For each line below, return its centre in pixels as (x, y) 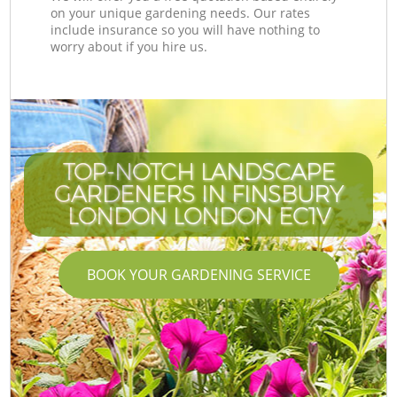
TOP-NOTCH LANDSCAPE (198, 171)
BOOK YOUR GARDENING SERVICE (198, 274)
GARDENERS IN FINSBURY (198, 194)
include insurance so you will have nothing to (186, 29)
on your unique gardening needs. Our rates (181, 12)
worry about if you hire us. (129, 46)
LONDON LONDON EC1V (198, 216)
